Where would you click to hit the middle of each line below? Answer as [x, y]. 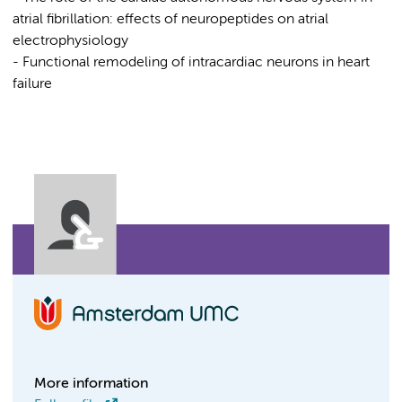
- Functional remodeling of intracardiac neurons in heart [191, 63]
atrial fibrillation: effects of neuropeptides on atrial [170, 20]
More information [91, 384]
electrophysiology [70, 41]
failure [32, 84]
